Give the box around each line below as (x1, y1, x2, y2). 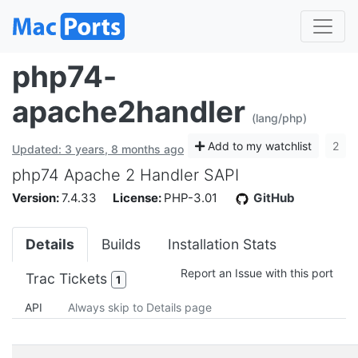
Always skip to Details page (68, 300, 212, 314)
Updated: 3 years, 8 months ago (12, 141, 184, 156)
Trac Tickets (26, 269, 111, 287)
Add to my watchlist (205, 139, 312, 153)
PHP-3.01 (164, 189, 217, 205)
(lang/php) (252, 110, 307, 125)
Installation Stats (168, 235, 276, 253)
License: (113, 189, 164, 205)
